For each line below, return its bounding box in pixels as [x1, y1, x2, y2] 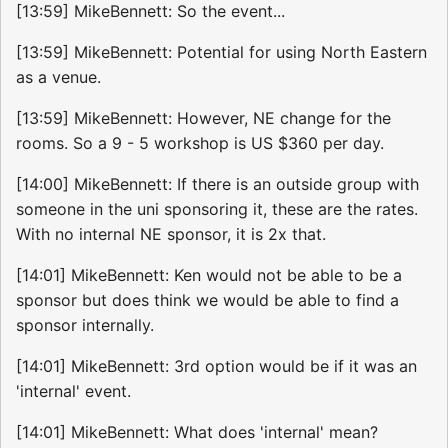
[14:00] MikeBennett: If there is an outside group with [16, 174, 419, 195]
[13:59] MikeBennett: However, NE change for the [16, 108, 391, 129]
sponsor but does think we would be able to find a [16, 290, 399, 311]
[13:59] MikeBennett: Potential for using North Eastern [16, 42, 427, 63]
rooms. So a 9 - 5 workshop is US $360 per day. [16, 133, 384, 154]
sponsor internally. [16, 315, 154, 336]
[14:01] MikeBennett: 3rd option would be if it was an [16, 356, 417, 377]
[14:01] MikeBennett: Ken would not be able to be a [16, 265, 402, 286]
